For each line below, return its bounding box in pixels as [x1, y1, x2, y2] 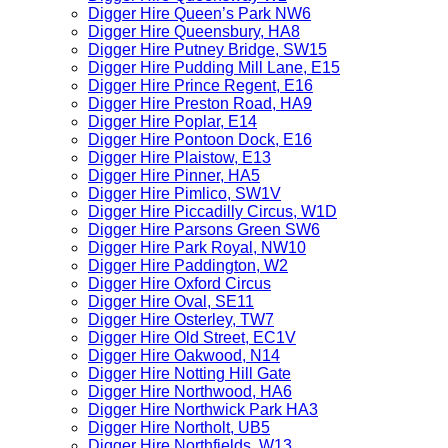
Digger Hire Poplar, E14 [88, 113, 257, 130]
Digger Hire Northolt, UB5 [88, 419, 270, 436]
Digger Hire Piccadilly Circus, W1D [88, 203, 337, 220]
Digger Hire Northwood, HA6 [88, 383, 292, 400]
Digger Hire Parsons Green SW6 [88, 221, 320, 238]
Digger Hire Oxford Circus [88, 275, 271, 292]
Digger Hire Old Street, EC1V [88, 329, 296, 346]
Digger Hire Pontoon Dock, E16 [88, 131, 312, 148]
